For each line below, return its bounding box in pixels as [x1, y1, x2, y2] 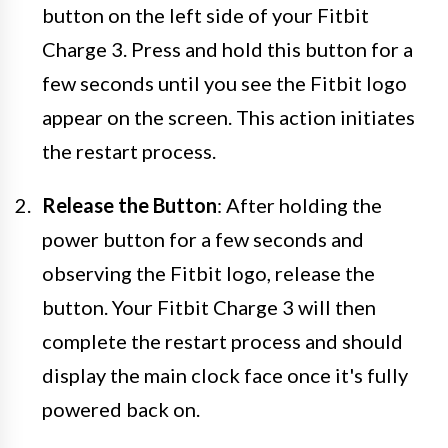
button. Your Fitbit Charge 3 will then [42, 294, 376, 319]
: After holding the [217, 192, 382, 217]
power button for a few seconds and [42, 226, 364, 251]
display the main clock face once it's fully [42, 362, 408, 387]
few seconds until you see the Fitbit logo [42, 70, 407, 95]
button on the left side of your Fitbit [42, 2, 369, 27]
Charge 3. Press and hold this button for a [42, 36, 413, 61]
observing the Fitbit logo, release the [42, 260, 375, 285]
